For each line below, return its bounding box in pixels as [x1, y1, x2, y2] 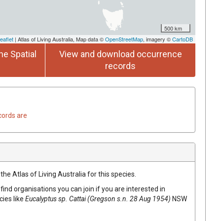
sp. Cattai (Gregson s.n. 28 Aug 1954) [58, 194, 171, 203]
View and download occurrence [59, 48, 182, 59]
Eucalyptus [25, 194, 57, 203]
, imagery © [143, 35, 172, 43]
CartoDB [172, 35, 193, 43]
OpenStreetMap [105, 35, 143, 43]
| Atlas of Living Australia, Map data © [13, 35, 105, 43]
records [105, 60, 136, 71]
